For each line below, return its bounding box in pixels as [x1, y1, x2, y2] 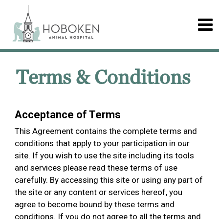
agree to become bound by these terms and [15, 199, 175, 209]
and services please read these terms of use [15, 163, 177, 173]
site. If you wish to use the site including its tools [15, 151, 194, 160]
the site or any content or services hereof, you [15, 187, 182, 197]
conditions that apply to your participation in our [15, 138, 190, 148]
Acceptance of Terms [15, 109, 121, 121]
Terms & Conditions [16, 66, 190, 90]
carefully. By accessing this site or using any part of [15, 175, 203, 185]
